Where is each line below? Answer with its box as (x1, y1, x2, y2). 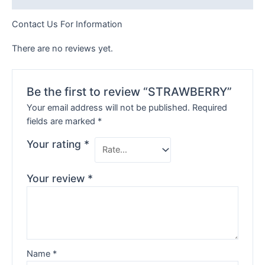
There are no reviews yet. (12, 43, 113, 54)
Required (192, 102, 228, 113)
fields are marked (27, 115, 98, 127)
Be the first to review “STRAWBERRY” (27, 84, 232, 99)
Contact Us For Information (12, 19, 122, 30)
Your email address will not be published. (27, 102, 190, 113)
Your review (27, 172, 88, 185)
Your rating (27, 137, 85, 150)
